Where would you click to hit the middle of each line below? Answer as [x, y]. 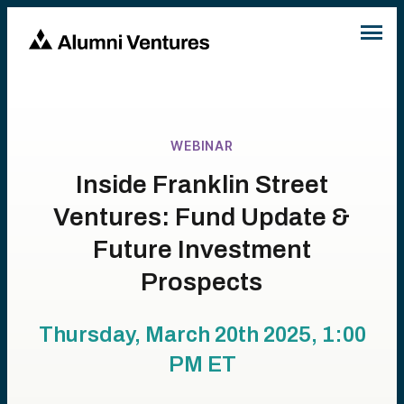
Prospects [202, 282]
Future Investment [202, 249]
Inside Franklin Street [202, 184]
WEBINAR [202, 146]
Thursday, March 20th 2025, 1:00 [202, 335]
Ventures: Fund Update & [202, 217]
